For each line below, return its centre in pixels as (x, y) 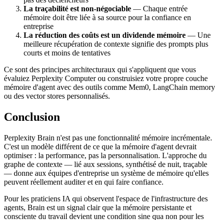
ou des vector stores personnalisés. (57, 96)
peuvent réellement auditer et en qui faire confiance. (84, 182)
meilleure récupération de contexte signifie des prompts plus (116, 44)
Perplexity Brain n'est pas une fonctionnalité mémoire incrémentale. (108, 138)
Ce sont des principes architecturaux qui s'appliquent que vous (100, 70)
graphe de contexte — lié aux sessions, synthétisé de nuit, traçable (106, 165)
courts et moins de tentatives (67, 53)
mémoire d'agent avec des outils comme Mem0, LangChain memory (110, 87)
